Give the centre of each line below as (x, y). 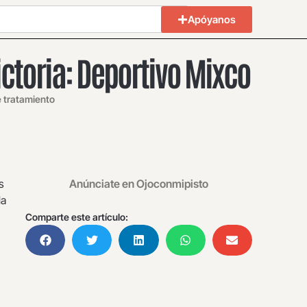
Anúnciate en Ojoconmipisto (139, 184)
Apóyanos (212, 19)
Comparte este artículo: (77, 217)
